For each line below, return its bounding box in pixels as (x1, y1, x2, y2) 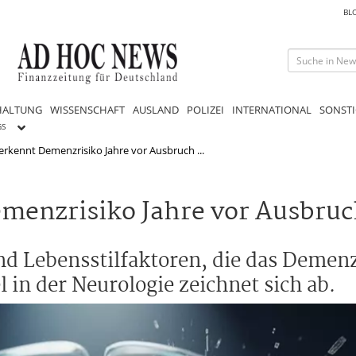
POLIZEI (187, 102, 224, 117)
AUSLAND (133, 102, 179, 117)
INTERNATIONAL (232, 102, 311, 117)
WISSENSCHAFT (50, 102, 125, 117)
